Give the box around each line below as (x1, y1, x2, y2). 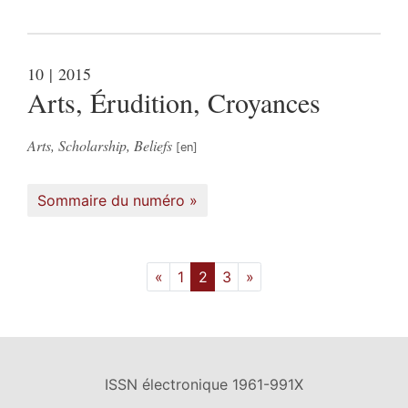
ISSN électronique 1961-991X (105, 374, 303, 393)
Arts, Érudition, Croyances (27, 83, 321, 120)
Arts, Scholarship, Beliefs (27, 135, 172, 155)
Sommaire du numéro (37, 190, 185, 209)
